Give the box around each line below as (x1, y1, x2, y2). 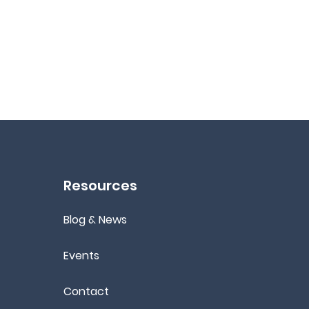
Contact (63, 283, 109, 299)
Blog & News (63, 212, 127, 228)
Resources (63, 176, 137, 195)
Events (63, 248, 99, 263)
